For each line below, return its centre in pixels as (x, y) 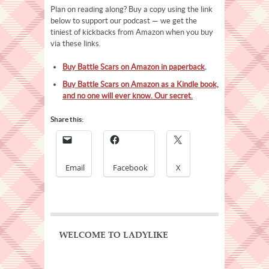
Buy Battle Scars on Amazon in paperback (134, 67)
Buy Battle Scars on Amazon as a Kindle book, (141, 84)
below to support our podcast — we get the (124, 21)
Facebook (130, 168)
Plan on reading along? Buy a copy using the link (131, 9)
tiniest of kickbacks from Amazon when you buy (132, 32)
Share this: (67, 119)
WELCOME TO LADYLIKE (114, 235)
